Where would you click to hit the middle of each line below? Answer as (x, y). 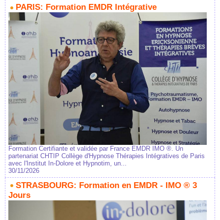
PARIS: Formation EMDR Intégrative (86, 7)
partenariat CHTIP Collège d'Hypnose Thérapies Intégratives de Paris (107, 156)
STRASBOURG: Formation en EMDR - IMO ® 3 (106, 185)
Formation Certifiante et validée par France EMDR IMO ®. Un (96, 148)
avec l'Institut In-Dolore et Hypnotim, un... (68, 163)
